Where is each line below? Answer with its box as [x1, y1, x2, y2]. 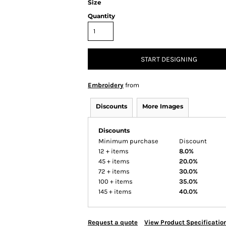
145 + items [98, 188, 132, 196]
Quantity [88, 12, 115, 20]
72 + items [98, 167, 130, 176]
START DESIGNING [141, 55, 197, 64]
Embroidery [88, 81, 124, 89]
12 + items [98, 147, 129, 155]
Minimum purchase [98, 137, 158, 145]
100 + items [98, 178, 133, 186]
